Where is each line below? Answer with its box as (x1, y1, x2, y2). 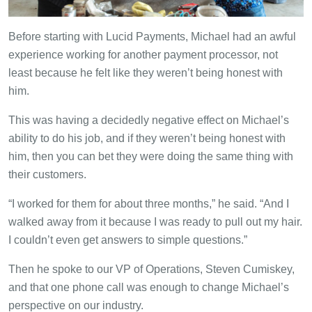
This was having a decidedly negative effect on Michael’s (8, 114, 289, 127)
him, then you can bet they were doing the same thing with (8, 150, 293, 163)
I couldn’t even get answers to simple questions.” (8, 234, 247, 247)
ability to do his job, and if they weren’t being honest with (8, 132, 286, 145)
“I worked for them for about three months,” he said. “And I (8, 198, 289, 210)
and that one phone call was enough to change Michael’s (8, 281, 289, 294)
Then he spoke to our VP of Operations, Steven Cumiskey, (8, 263, 295, 276)
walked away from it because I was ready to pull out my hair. (8, 216, 302, 228)
